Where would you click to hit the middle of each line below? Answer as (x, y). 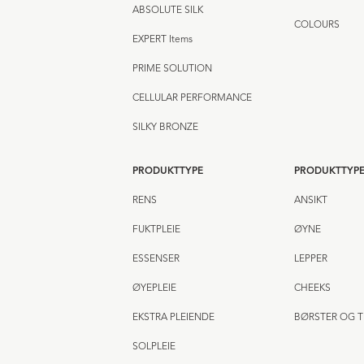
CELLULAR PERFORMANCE (192, 99)
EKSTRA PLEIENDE (173, 318)
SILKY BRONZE (165, 128)
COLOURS (316, 26)
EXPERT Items (162, 40)
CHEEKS (312, 289)
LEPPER (310, 260)
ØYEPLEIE (154, 289)
